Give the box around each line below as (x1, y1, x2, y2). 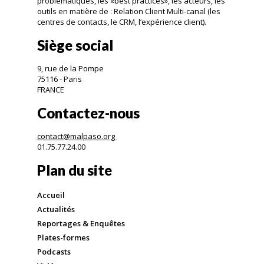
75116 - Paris (37, 74, 84, 85)
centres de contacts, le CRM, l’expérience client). (37, 16, 210, 28)
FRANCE (37, 84, 64, 95)
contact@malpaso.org (37, 131, 117, 142)
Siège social (37, 37, 113, 54)
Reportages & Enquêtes (37, 218, 125, 229)
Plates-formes (37, 232, 90, 243)
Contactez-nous (37, 104, 140, 122)
